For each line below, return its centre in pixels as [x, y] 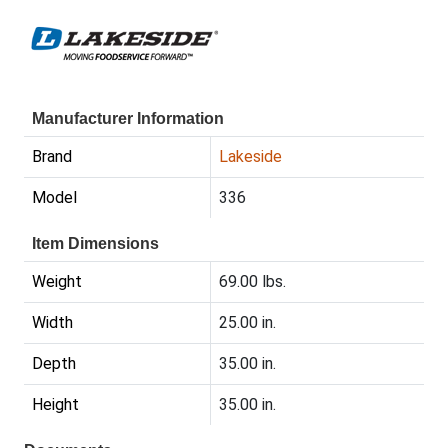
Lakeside [250, 157]
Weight [57, 282]
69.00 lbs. [252, 282]
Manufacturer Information [128, 119]
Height [55, 405]
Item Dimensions [95, 244]
